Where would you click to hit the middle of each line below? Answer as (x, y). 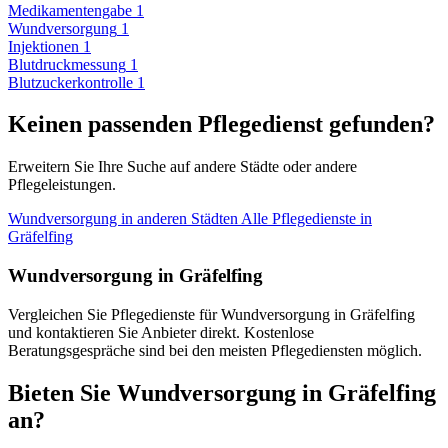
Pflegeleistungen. (62, 185)
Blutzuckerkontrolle (70, 82)
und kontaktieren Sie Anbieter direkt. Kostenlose (161, 332)
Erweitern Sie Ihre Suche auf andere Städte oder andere (182, 167)
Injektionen (43, 46)
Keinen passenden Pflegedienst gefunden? (221, 124)
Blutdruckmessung (67, 64)
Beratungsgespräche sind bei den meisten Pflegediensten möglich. (215, 350)
